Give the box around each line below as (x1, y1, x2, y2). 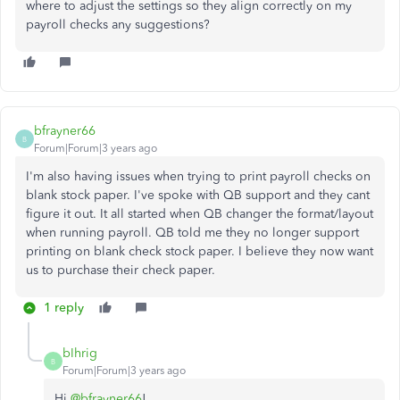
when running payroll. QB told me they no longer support (26, 225, 359, 240)
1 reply (44, 300, 84, 315)
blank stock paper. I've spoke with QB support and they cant (26, 187, 370, 203)
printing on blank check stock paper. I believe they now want (26, 244, 373, 259)
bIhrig (62, 346, 97, 361)
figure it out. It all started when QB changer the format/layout (26, 206, 373, 221)
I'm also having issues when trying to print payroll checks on (26, 169, 371, 184)
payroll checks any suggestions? (26, 17, 210, 32)
